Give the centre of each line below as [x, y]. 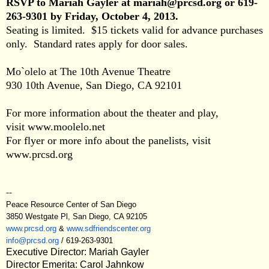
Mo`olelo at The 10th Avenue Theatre [88, 71]
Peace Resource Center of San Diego [71, 204]
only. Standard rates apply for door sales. [97, 44]
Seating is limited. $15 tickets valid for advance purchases [134, 30]
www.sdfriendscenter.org [109, 228]
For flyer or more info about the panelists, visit [108, 140]
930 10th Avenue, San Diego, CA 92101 [97, 85]
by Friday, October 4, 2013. [114, 16]
